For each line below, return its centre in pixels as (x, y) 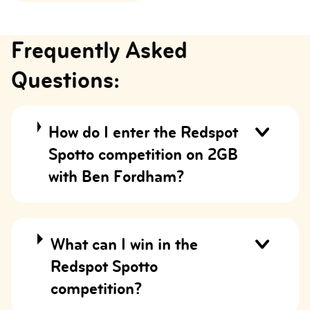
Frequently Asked (99, 50)
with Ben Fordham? (117, 176)
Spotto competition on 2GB (144, 154)
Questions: (65, 80)
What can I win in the (125, 244)
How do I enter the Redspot (144, 132)
